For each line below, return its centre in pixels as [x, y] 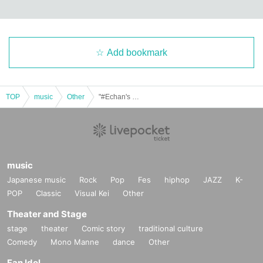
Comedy [22, 242]
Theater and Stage [47, 214]
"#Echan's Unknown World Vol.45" [136, 97]
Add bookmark [137, 52]
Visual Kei [92, 193]
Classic [48, 193]
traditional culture [171, 228]
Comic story [103, 228]
